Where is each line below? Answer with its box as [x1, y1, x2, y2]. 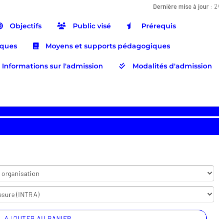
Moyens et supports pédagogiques [44, 42, 170, 51]
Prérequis [139, 22, 176, 31]
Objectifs [8, 22, 42, 31]
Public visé [71, 22, 111, 31]
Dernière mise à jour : [153, 2, 214, 11]
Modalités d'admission [131, 62, 212, 71]
